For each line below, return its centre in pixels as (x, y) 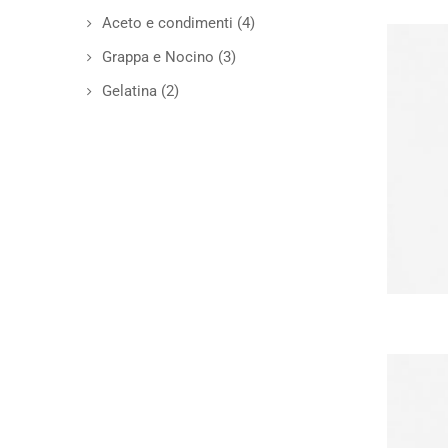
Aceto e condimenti (167, 23)
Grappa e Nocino (158, 57)
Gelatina (129, 91)
